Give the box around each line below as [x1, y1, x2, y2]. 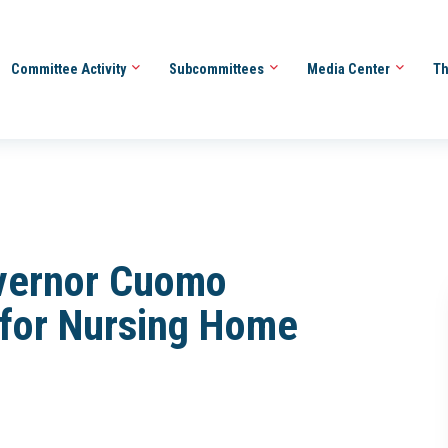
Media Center [306, 60, 393, 77]
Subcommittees [168, 60, 267, 77]
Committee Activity [10, 60, 129, 77]
